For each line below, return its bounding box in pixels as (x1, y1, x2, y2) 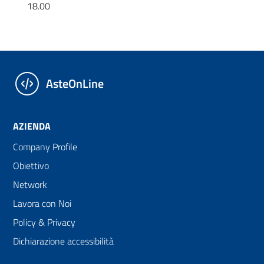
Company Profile (13, 140, 77, 154)
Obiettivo (13, 159, 49, 173)
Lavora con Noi (13, 196, 71, 210)
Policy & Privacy (13, 215, 75, 229)
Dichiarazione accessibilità (13, 234, 114, 248)
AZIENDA (13, 119, 51, 133)
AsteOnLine (46, 74, 104, 93)
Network (13, 177, 47, 192)
